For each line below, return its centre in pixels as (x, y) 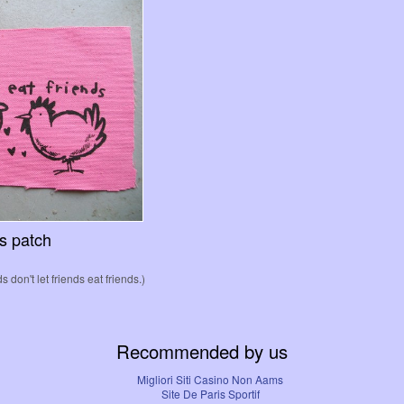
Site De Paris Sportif (210, 394)
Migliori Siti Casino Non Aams (210, 380)
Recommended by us (202, 352)
